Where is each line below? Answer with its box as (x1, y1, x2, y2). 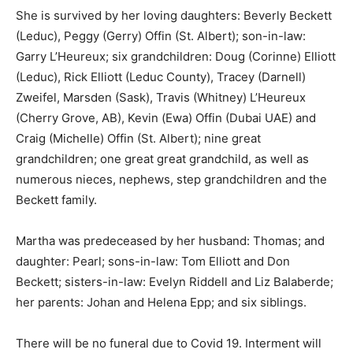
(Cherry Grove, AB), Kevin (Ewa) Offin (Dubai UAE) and (16, 110, 316, 126)
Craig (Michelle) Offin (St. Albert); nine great (16, 131, 261, 147)
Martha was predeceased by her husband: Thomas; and (16, 233, 325, 249)
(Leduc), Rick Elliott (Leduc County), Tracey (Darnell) (16, 69, 306, 85)
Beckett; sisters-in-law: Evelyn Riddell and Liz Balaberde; (16, 274, 333, 290)
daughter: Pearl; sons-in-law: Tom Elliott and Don (16, 254, 290, 269)
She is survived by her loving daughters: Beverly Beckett (16, 8, 332, 24)
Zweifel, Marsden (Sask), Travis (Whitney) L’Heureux (16, 90, 306, 106)
